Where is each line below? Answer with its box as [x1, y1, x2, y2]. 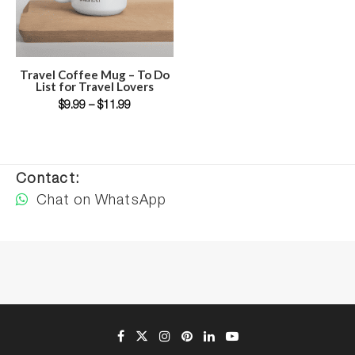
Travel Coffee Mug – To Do [20, 67, 170, 82]
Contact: [16, 173, 81, 187]
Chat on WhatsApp [32, 194, 167, 208]
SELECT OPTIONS [41, 65, 148, 80]
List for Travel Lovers [36, 79, 154, 94]
